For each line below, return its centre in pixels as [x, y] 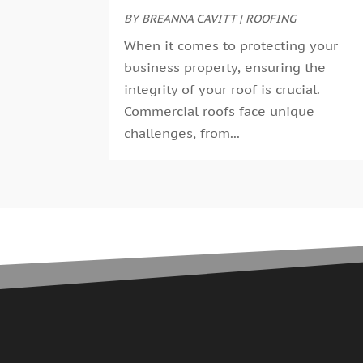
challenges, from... [182, 132]
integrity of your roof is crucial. [222, 89]
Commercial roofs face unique [220, 111]
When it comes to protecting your [231, 45]
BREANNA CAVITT [189, 18]
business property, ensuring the [225, 67]
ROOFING [271, 18]
